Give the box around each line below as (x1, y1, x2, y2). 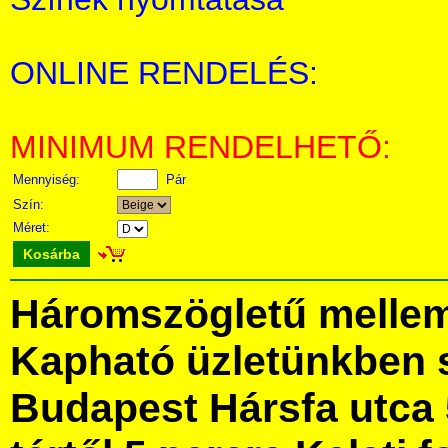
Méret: (13, 220, 54, 235)
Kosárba (23, 246, 80, 262)
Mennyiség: (13, 172, 84, 187)
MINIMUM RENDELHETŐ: (10, 129, 391, 165)
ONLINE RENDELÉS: (10, 55, 318, 91)
